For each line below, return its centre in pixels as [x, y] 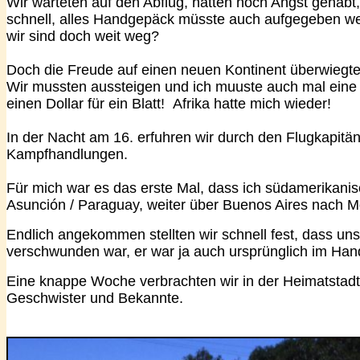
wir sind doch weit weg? [83, 36]
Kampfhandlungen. [67, 154]
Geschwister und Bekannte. [95, 298]
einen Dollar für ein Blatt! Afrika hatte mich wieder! [169, 104]
